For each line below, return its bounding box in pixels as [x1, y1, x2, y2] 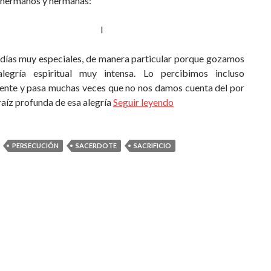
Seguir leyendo [113, 96, 174, 108]
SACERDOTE [76, 142, 117, 149]
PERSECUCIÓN [12, 142, 59, 149]
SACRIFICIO [134, 142, 171, 149]
